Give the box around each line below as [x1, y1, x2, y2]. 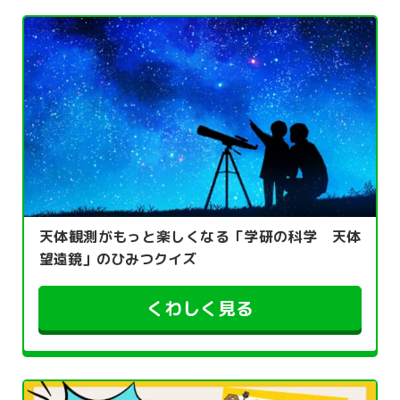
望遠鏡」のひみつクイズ [39, 249, 196, 270]
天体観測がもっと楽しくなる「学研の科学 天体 [39, 227, 361, 247]
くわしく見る [146, 296, 254, 321]
